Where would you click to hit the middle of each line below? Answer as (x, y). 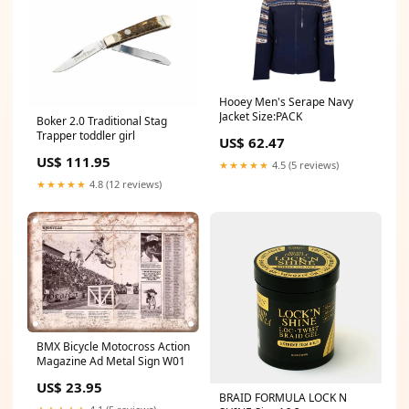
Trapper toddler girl (86, 136)
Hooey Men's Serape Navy (286, 102)
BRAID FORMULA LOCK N (283, 398)
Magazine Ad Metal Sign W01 (111, 362)
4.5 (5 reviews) (304, 165)
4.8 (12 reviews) (124, 184)
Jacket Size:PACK (261, 117)
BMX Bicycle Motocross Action (113, 347)
